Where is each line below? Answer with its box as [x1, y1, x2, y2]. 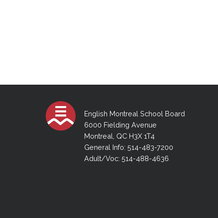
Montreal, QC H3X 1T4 [84, 131, 155, 140]
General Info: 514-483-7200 [84, 143, 173, 151]
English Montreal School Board [84, 109, 185, 118]
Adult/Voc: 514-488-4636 [84, 154, 169, 163]
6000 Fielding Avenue [84, 120, 157, 129]
